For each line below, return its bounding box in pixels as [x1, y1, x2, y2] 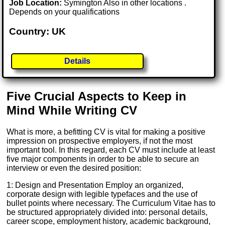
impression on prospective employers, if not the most [7, 137, 193, 146]
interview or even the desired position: [7, 164, 142, 173]
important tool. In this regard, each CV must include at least [7, 146, 215, 155]
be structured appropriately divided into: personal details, [7, 208, 208, 217]
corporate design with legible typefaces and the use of [7, 190, 198, 199]
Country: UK [9, 26, 66, 37]
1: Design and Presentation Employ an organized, [7, 181, 184, 190]
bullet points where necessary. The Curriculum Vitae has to [7, 199, 216, 208]
